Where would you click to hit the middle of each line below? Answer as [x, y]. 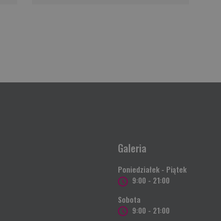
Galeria [132, 148]
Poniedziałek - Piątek [152, 169]
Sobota [129, 199]
